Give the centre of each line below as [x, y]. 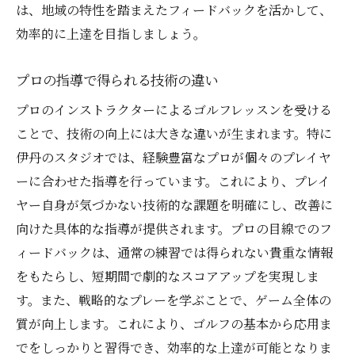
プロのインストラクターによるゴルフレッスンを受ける [174, 110]
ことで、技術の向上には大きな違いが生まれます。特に [174, 134]
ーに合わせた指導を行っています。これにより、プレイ [173, 181]
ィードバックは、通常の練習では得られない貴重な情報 [174, 253]
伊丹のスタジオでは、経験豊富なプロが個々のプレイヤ [174, 158]
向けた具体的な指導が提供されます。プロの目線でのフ [174, 229]
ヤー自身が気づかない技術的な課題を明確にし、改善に [174, 205]
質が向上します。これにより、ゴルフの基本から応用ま [174, 324]
